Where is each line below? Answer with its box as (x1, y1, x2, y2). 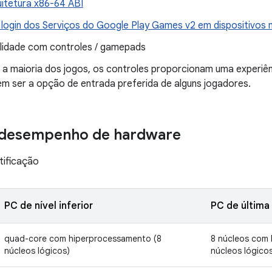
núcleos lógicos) (4, 245, 70, 256)
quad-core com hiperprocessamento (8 (4, 233, 161, 244)
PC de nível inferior (4, 200, 93, 212)
